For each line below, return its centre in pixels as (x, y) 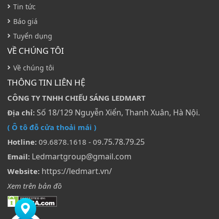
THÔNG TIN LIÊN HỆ (46, 82)
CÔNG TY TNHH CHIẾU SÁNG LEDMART (77, 98)
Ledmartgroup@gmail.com (81, 156)
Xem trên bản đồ (34, 186)
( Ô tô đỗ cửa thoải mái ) (52, 127)
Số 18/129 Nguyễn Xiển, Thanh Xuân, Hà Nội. (117, 112)
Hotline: (22, 142)
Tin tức (24, 6)
